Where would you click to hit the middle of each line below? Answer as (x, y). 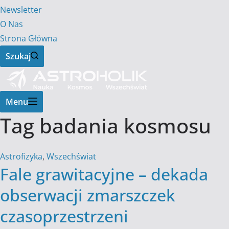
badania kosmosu (123, 125)
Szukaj (18, 56)
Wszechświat (71, 156)
